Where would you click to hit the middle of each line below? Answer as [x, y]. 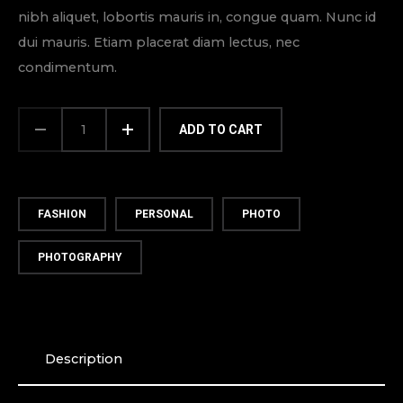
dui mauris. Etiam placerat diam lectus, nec [159, 42]
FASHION [62, 214]
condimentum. [67, 67]
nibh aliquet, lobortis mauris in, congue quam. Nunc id [197, 17]
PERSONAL [164, 214]
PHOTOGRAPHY [80, 257]
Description [84, 358]
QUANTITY [92, 141]
